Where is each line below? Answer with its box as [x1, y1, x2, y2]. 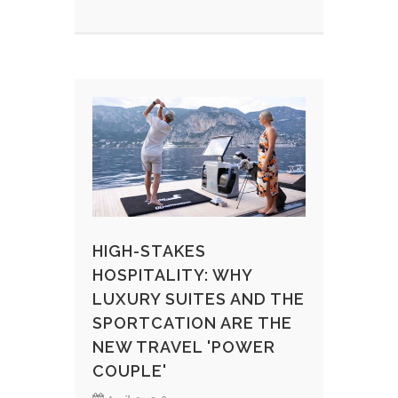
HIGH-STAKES [92, 242, 206, 261]
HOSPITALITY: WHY [92, 266, 252, 285]
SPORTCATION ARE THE [92, 314, 292, 333]
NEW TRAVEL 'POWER [92, 338, 275, 357]
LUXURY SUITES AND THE [92, 290, 305, 309]
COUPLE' [92, 362, 167, 381]
